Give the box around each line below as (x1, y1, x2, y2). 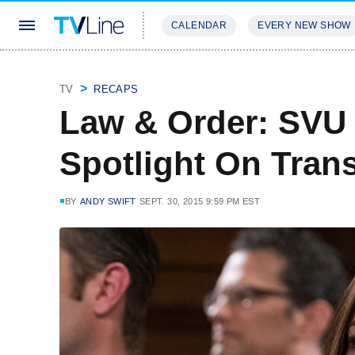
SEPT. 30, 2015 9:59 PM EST (139, 197, 261, 206)
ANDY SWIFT (79, 197, 136, 206)
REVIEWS (246, 67, 297, 78)
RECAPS (94, 83, 139, 95)
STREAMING (162, 67, 227, 78)
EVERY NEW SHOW (258, 20, 351, 31)
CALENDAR (171, 20, 227, 31)
